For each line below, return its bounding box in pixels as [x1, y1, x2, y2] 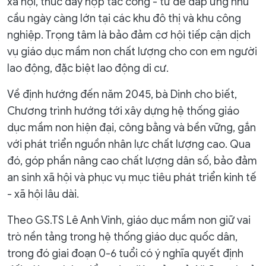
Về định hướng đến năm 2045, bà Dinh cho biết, [7, 88, 237, 102]
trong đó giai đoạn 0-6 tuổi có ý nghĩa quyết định [7, 247, 243, 261]
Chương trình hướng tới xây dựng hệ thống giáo [7, 104, 239, 118]
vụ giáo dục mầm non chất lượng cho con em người [7, 45, 257, 59]
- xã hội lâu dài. [7, 188, 79, 201]
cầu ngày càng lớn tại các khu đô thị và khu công [7, 12, 241, 26]
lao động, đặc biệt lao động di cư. [7, 62, 169, 75]
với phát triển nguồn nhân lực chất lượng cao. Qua [7, 138, 251, 151]
